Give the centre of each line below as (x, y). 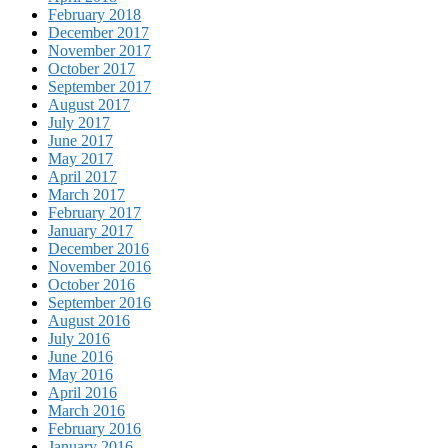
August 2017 (89, 105)
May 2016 (80, 375)
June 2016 (80, 357)
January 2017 (90, 231)
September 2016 (99, 303)
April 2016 (82, 393)
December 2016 (98, 249)
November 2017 (99, 51)
